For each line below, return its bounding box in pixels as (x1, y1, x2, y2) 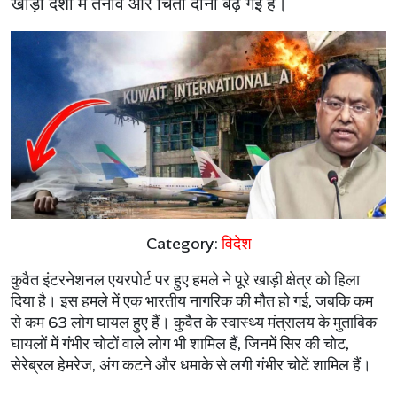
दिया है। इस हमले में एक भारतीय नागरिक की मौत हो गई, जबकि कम (11, 291, 373, 313)
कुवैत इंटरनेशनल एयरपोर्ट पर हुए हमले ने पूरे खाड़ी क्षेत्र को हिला (11, 269, 360, 292)
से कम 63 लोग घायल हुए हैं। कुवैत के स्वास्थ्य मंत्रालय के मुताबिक (11, 312, 377, 334)
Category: (145, 233, 222, 255)
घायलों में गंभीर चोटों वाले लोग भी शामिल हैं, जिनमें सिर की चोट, (11, 333, 349, 355)
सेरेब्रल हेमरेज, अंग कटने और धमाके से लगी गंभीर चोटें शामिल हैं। (11, 354, 371, 377)
